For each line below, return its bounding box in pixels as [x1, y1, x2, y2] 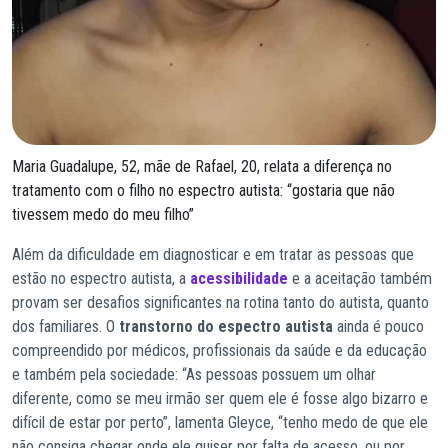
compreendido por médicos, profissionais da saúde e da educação [12, 340, 427, 360]
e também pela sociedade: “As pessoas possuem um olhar [12, 364, 376, 384]
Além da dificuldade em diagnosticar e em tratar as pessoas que [12, 244, 414, 264]
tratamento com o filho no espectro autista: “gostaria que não [12, 180, 395, 200]
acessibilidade [190, 268, 288, 288]
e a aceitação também [288, 268, 432, 288]
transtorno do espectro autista [119, 316, 333, 336]
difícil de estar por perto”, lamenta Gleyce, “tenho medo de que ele [12, 412, 428, 432]
